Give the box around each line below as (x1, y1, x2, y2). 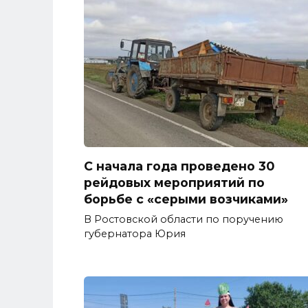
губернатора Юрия (84, 227, 186, 240)
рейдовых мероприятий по (84, 175, 265, 190)
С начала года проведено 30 (84, 158, 274, 173)
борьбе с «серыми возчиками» (84, 191, 288, 206)
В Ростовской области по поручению (84, 212, 283, 225)
